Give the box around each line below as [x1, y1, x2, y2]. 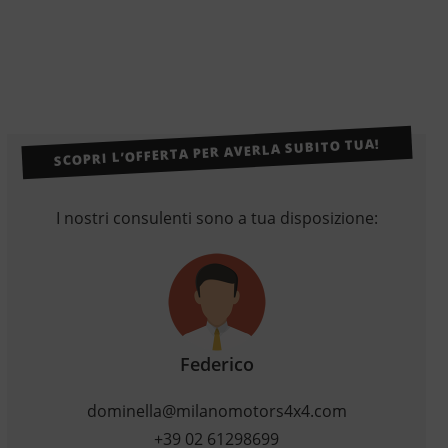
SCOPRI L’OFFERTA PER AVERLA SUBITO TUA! [53, 134, 380, 170]
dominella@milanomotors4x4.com [86, 400, 347, 423]
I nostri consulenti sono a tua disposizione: [55, 207, 378, 230]
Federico [179, 352, 254, 377]
